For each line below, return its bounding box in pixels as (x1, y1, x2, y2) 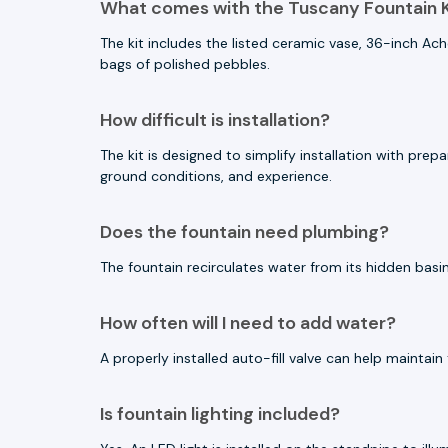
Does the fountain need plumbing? (100, 219, 389, 244)
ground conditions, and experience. (100, 166, 332, 185)
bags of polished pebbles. (100, 54, 270, 73)
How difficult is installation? (100, 107, 330, 132)
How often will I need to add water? (100, 310, 396, 335)
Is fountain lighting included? (100, 401, 340, 426)
